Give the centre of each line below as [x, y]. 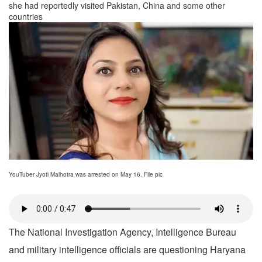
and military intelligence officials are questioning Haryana [127, 250]
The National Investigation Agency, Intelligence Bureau [123, 232]
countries [26, 16]
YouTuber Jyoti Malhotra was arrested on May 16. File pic [86, 175]
